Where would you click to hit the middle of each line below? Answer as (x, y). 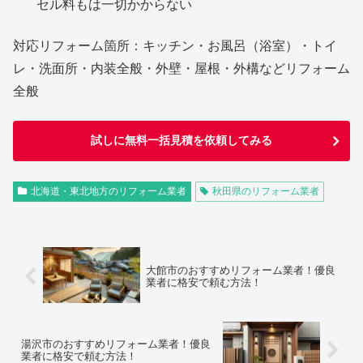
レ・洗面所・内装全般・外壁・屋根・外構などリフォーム (181, 68)
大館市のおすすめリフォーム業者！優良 (240, 271)
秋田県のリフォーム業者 (265, 192)
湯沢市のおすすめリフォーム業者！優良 (116, 344)
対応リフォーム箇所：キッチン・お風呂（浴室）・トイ (175, 45)
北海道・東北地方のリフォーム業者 (108, 192)
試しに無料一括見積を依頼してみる (181, 141)
